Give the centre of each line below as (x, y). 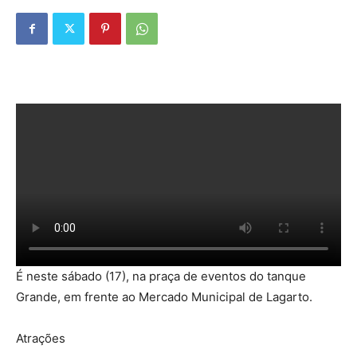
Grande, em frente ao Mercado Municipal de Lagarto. (164, 297)
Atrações (41, 338)
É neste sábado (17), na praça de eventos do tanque (161, 276)
